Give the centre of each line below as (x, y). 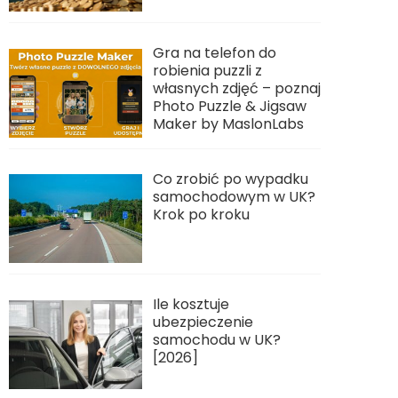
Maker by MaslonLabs (228, 123)
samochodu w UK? (217, 340)
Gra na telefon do (215, 52)
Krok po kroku (201, 214)
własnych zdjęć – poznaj (237, 88)
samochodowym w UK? (234, 196)
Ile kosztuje (191, 305)
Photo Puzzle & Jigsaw (230, 106)
